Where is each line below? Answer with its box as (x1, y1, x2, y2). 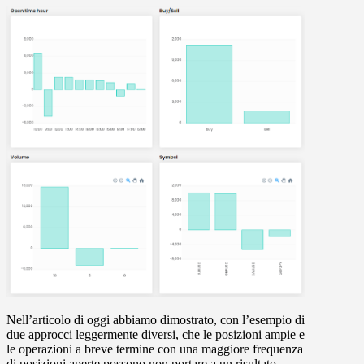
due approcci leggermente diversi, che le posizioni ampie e (6, 327, 305, 341)
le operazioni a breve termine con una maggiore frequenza (6, 341, 303, 356)
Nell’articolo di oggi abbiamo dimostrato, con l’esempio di (6, 312, 305, 327)
